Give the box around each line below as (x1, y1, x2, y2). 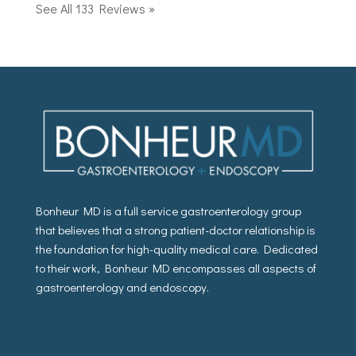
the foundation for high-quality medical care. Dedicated (35, 241, 318, 257)
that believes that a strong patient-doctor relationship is (35, 222, 315, 238)
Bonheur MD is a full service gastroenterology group (35, 203, 301, 219)
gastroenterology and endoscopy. (35, 279, 209, 296)
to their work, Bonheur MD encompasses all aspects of (35, 260, 316, 277)
